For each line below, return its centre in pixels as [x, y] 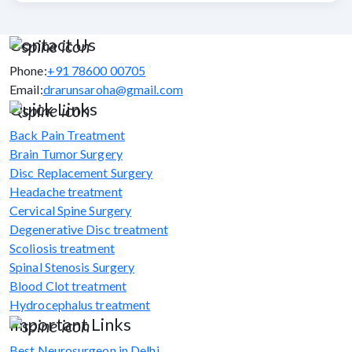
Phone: [28, 70]
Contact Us [53, 44]
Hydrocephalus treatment [80, 304]
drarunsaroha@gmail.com [113, 89]
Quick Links [54, 109]
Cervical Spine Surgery [71, 210]
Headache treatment [66, 191]
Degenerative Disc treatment [89, 229]
